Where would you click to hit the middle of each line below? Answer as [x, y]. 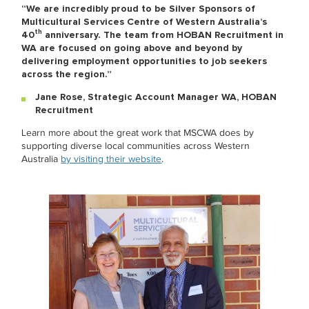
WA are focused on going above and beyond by [132, 48]
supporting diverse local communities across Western [136, 146]
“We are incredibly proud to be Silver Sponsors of [139, 9]
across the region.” [67, 74]
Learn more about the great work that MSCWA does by [138, 133]
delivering [47, 61]
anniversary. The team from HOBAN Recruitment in [163, 35]
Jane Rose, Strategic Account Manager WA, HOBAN [156, 97]
